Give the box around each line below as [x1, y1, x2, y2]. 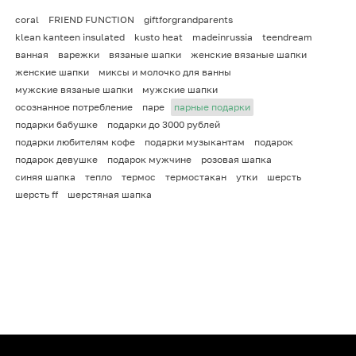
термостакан [165, 170, 226, 183]
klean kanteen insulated [15, 30, 125, 43]
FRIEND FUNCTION [48, 13, 134, 25]
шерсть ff [15, 188, 58, 200]
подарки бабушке [15, 118, 98, 130]
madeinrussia [192, 30, 253, 43]
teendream [262, 30, 312, 43]
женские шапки [15, 65, 89, 78]
